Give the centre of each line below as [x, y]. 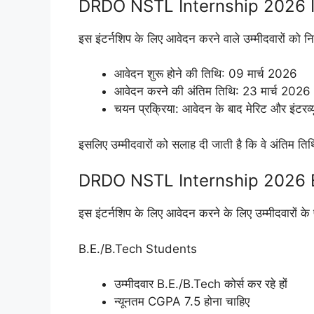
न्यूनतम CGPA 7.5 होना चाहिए [182, 302]
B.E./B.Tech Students [138, 248]
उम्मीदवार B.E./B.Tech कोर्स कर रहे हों [201, 284]
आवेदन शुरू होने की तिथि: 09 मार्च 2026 [206, 74]
